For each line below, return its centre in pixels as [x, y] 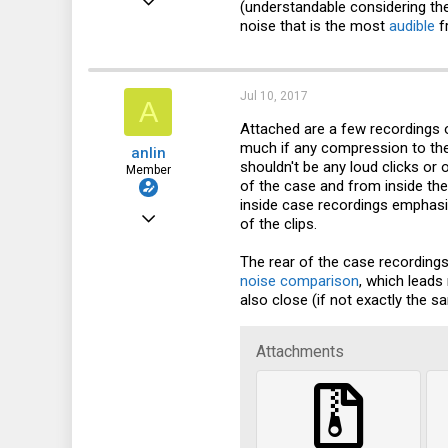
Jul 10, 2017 [274, 96]
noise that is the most [314, 26]
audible [412, 26]
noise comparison [299, 281]
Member [148, 169]
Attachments [300, 351]
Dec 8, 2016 [175, 211]
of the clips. [278, 224]
